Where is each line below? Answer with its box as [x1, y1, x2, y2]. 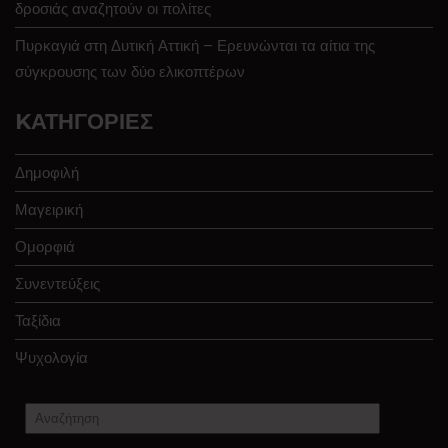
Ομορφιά [15, 235, 75, 257]
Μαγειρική [15, 198, 83, 220]
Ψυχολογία [15, 346, 88, 368]
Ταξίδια [15, 309, 61, 331]
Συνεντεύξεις [15, 272, 100, 294]
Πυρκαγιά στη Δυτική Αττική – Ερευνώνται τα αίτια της [15, 34, 375, 56]
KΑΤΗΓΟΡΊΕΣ [15, 107, 153, 135]
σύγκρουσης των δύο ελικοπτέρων [15, 60, 245, 82]
